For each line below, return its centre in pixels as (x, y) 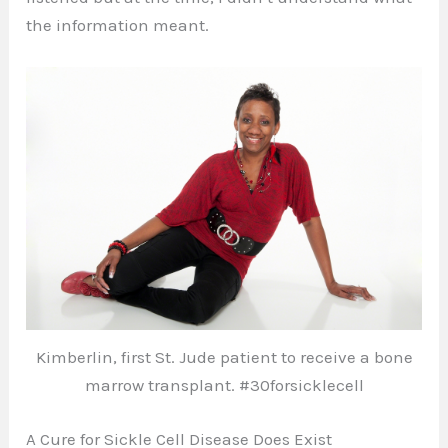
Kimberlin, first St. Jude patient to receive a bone (224, 357)
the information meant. (120, 25)
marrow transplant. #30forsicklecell (224, 385)
